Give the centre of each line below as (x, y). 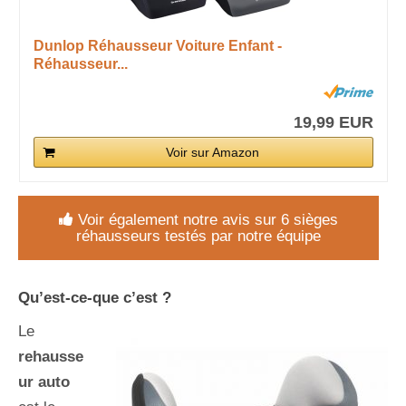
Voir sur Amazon (212, 152)
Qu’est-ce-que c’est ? (95, 297)
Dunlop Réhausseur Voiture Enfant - (157, 45)
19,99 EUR (333, 122)
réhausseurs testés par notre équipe (198, 236)
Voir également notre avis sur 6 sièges (208, 219)
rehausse (51, 356)
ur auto (44, 382)
